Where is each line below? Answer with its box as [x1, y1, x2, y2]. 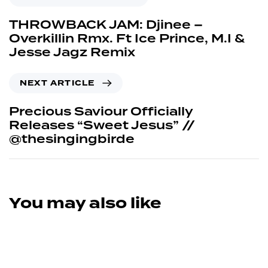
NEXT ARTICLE [20, 77, 95, 89]
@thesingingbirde [9, 130, 135, 148]
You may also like [9, 192, 161, 214]
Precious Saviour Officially [9, 102, 193, 121]
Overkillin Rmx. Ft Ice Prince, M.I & [9, 29, 245, 48]
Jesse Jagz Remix [9, 43, 135, 62]
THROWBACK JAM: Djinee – [9, 16, 203, 34]
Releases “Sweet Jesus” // [9, 116, 195, 135]
